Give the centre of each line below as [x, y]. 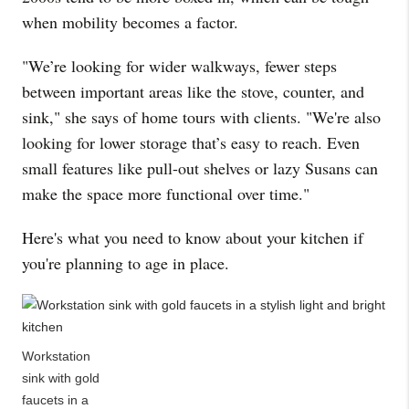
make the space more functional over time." [166, 194]
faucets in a [55, 400]
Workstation [56, 356]
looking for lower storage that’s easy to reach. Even [191, 142]
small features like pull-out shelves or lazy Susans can [200, 168]
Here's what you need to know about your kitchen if [193, 237]
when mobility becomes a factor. [130, 22]
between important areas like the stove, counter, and [193, 91]
